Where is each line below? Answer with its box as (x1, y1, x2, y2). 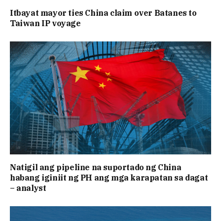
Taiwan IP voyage (10, 18, 81, 28)
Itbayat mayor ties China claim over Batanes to (10, 7, 197, 18)
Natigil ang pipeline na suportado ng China (10, 162, 182, 173)
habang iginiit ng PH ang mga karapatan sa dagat (10, 173, 208, 183)
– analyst (10, 183, 46, 193)
